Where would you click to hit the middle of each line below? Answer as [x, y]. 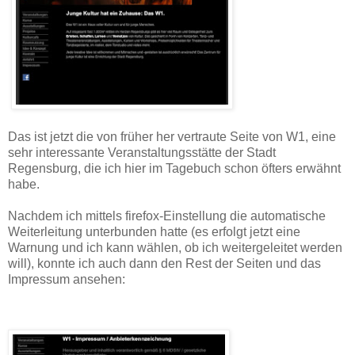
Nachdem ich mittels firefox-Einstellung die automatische [167, 216]
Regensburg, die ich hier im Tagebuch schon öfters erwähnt [174, 169]
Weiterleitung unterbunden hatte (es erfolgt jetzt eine [154, 232]
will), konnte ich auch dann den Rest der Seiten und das [164, 264]
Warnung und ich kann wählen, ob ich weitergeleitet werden [175, 248]
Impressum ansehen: [67, 280]
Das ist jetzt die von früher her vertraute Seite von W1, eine [172, 137]
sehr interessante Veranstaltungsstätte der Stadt [142, 153]
